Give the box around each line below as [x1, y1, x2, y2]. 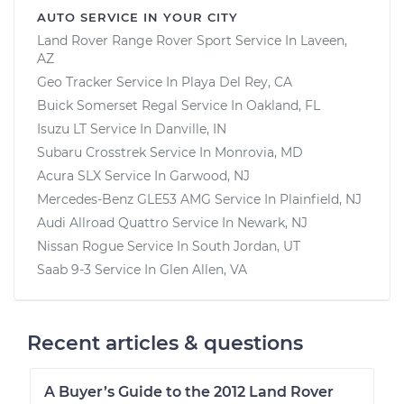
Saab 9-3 [37, 261, 91, 278]
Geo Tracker [37, 73, 113, 90]
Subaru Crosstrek [37, 143, 146, 161]
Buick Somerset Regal [37, 96, 178, 114]
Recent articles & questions [27, 330, 303, 355]
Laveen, [300, 32, 347, 49]
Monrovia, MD [215, 143, 303, 161]
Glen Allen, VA [160, 261, 247, 278]
